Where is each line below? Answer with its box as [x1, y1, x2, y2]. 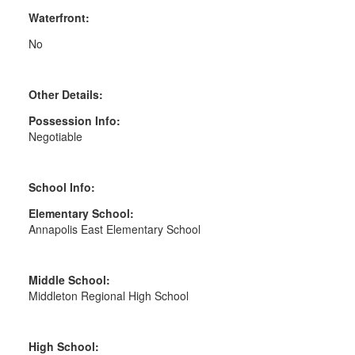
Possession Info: [28, 113, 120, 129]
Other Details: [28, 86, 103, 103]
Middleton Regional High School [28, 288, 189, 304]
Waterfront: [28, 10, 90, 26]
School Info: [28, 179, 95, 196]
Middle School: [28, 272, 110, 288]
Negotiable [28, 128, 82, 145]
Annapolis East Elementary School [28, 221, 200, 238]
